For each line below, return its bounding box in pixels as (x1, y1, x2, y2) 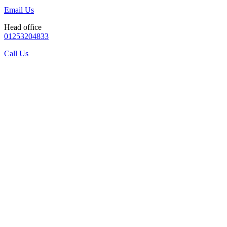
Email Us (4, 5, 34, 14)
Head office (4, 22, 42, 31)
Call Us (4, 49, 28, 58)
